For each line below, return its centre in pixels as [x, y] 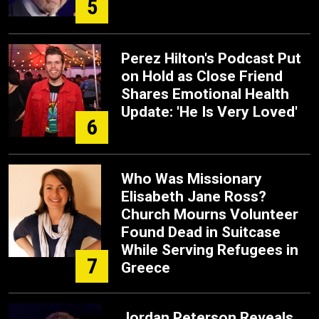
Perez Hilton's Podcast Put [211, 58]
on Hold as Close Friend [202, 76]
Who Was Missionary [192, 179]
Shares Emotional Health [205, 94]
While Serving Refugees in [210, 250]
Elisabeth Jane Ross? [194, 197]
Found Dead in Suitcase [201, 232]
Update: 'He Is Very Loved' [209, 112]
